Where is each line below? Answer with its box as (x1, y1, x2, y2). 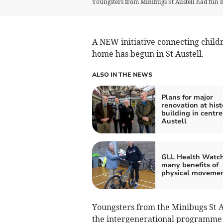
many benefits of (161, 160, 219, 170)
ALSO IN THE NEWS (92, 70, 152, 79)
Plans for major (161, 92, 213, 102)
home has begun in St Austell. (92, 48, 204, 59)
